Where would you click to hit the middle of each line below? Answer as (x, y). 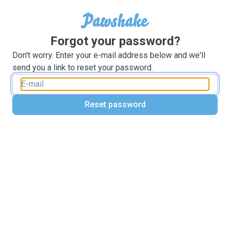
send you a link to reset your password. (83, 68)
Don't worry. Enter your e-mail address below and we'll (109, 55)
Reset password (115, 104)
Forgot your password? (115, 41)
